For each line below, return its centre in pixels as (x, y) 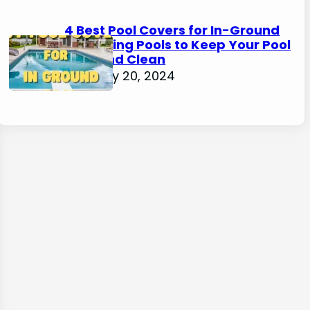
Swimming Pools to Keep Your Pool (178, 44)
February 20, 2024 (120, 75)
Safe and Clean (115, 59)
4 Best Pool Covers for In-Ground (172, 30)
